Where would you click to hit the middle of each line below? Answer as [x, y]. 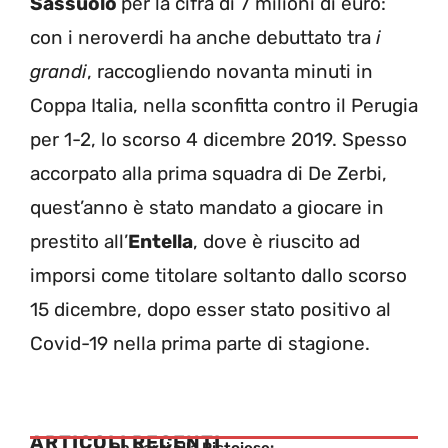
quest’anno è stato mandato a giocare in [207, 208]
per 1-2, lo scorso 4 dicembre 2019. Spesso [218, 140]
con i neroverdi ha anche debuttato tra [203, 38]
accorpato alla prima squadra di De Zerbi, [208, 174]
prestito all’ [79, 242]
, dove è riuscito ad [276, 242]
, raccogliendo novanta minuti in [230, 72]
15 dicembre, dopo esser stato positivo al [210, 310]
